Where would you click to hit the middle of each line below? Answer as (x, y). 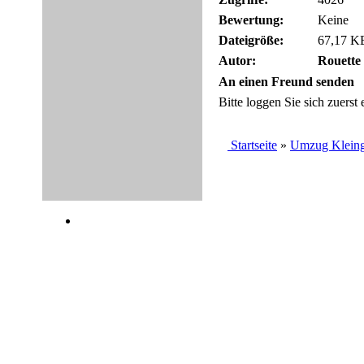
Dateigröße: (251, 40)
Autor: (237, 61)
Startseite (254, 145)
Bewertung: (251, 20)
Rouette (339, 61)
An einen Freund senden (286, 82)
